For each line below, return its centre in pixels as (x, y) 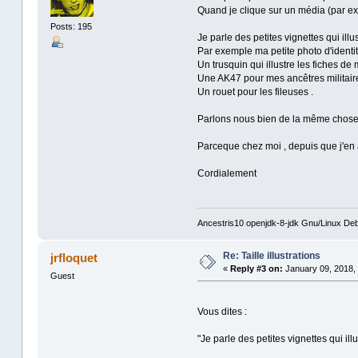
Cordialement (227, 174)
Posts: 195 (71, 26)
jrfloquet (74, 257)
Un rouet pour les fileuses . (255, 92)
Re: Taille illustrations (271, 255)
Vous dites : (222, 311)
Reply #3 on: (256, 268)
